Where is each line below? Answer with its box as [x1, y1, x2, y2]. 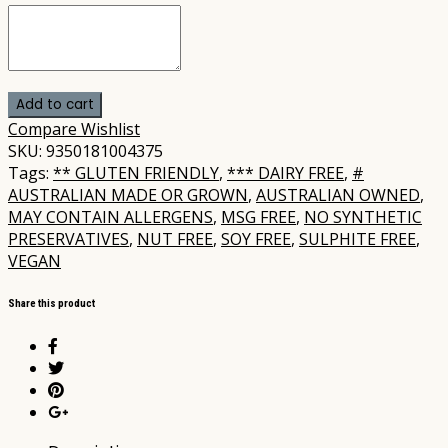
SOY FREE [221, 227, 291, 250]
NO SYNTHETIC [304, 205, 422, 228]
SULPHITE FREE [299, 227, 416, 250]
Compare [8, 117, 77, 140]
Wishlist [81, 117, 140, 140]
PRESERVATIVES [8, 227, 129, 250]
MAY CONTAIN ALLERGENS [8, 205, 213, 228]
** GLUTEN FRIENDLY [53, 161, 219, 184]
